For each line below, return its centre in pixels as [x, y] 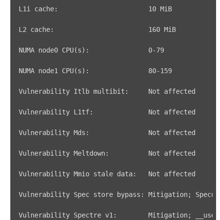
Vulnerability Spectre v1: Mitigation [103, 215]
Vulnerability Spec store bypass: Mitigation [103, 194]
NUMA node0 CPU [46, 50]
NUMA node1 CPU [46, 71]
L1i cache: [83, 9]
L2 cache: [83, 29]
